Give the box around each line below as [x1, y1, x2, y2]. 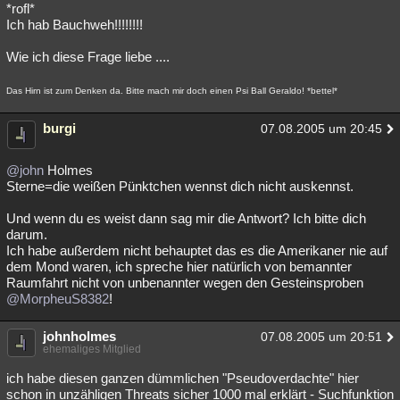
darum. [6, 227, 47, 242]
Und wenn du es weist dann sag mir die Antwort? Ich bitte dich [6, 211, 366, 226]
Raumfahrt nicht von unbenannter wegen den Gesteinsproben [6, 275, 363, 290]
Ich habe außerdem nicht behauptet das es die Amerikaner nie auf [6, 243, 387, 258]
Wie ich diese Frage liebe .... [6, 49, 170, 64]
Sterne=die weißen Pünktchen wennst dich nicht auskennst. [6, 179, 354, 194]
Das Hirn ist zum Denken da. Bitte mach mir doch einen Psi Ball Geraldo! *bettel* [6, 86, 337, 96]
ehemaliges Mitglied [43, 343, 141, 355]
